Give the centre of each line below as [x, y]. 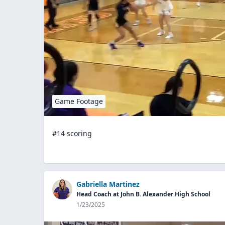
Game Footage [79, 101]
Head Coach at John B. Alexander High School [143, 194]
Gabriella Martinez [108, 184]
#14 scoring [72, 133]
